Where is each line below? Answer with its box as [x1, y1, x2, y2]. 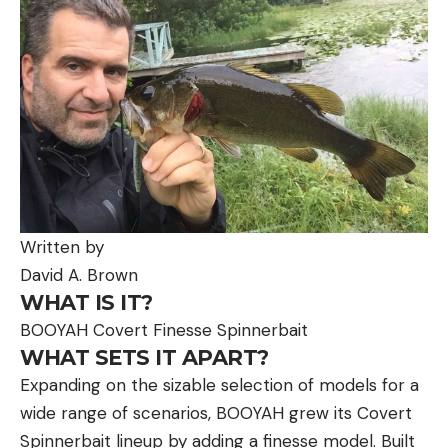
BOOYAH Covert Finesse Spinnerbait [20, 319, 308, 342]
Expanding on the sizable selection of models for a [20, 374, 419, 397]
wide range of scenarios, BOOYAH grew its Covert [20, 402, 412, 425]
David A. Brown [20, 264, 138, 287]
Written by [20, 236, 104, 259]
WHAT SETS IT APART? [20, 345, 269, 371]
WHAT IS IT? [20, 290, 153, 316]
